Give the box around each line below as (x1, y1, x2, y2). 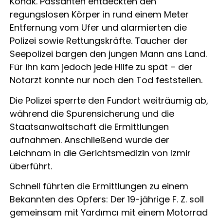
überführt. (10, 160, 52, 172)
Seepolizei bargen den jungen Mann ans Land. (10, 48, 207, 60)
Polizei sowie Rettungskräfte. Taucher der (10, 35, 188, 47)
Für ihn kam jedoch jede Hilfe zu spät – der (10, 61, 193, 73)
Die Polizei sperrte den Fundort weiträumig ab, (10, 94, 208, 107)
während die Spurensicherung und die (10, 107, 174, 120)
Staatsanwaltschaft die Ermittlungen (10, 120, 169, 133)
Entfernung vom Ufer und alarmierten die (10, 21, 187, 34)
